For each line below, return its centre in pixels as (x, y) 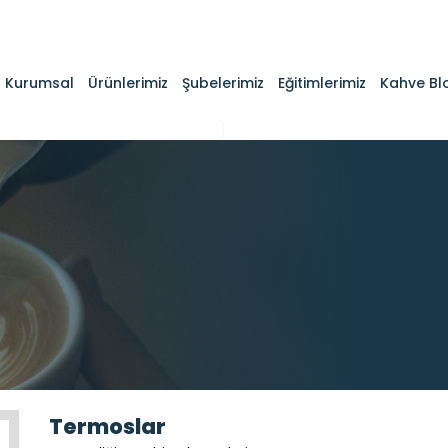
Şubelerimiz (223, 83)
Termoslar (107, 426)
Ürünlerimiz (128, 83)
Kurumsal (39, 83)
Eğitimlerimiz (322, 83)
